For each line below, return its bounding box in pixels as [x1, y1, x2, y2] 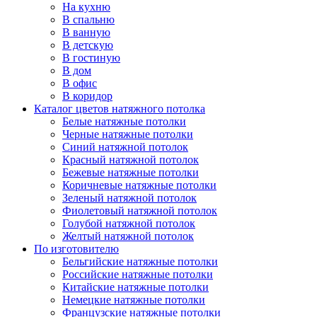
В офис [62, 77, 97, 90]
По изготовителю [34, 243, 119, 255]
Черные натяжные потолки [62, 128, 193, 141]
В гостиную [62, 52, 120, 64]
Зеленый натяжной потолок [62, 192, 197, 204]
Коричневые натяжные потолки [62, 179, 217, 192]
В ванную [62, 26, 110, 39]
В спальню [62, 13, 115, 26]
